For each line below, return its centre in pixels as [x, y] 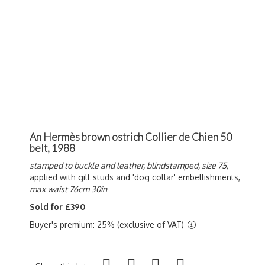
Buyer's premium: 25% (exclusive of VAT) [108, 225]
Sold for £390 [57, 207]
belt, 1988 [52, 148]
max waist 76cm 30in [68, 189]
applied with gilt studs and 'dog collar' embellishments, [135, 177]
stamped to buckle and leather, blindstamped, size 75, [129, 166]
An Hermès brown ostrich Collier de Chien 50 [131, 137]
